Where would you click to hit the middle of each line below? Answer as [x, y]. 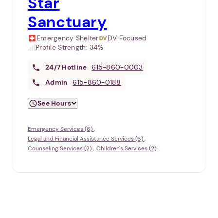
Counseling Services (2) [60, 149]
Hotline [74, 67]
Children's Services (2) [126, 149]
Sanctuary [67, 22]
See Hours [54, 103]
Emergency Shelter [68, 38]
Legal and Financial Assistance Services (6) [86, 139]
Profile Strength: [63, 47]
